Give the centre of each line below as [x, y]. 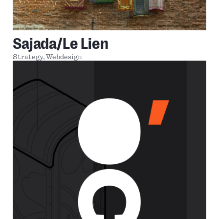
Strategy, [30, 57]
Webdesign [64, 57]
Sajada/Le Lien [61, 44]
